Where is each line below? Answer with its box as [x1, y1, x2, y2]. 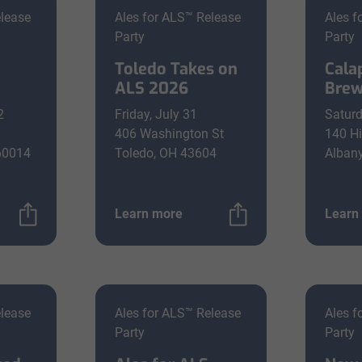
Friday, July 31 [115, 107, 197, 122]
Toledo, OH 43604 [115, 145, 217, 161]
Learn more [115, 206, 183, 221]
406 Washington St [115, 126, 224, 141]
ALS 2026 [115, 78, 188, 99]
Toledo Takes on [115, 58, 238, 80]
